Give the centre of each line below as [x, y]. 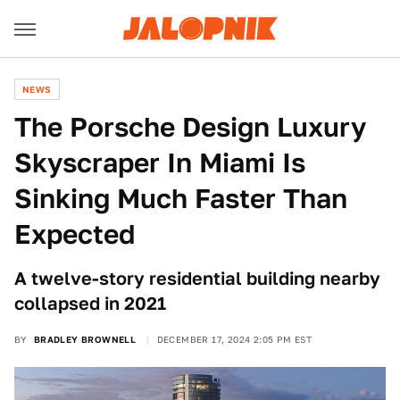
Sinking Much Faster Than [181, 198]
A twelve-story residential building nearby [197, 279]
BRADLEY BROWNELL [85, 339]
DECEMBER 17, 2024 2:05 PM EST [234, 339]
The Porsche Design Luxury [190, 127]
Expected [75, 234]
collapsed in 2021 [90, 304]
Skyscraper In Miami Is [160, 162]
